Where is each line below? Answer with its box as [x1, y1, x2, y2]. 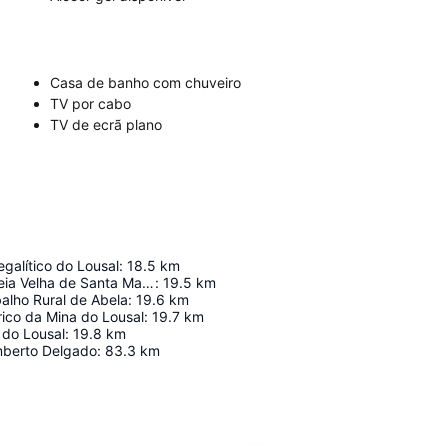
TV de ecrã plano [50, 116, 162, 133]
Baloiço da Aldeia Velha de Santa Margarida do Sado [142, 274, 154, 291]
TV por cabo [50, 95, 131, 112]
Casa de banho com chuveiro [50, 74, 241, 91]
